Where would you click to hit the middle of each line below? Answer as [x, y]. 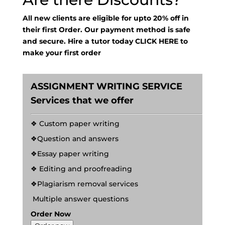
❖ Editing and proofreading [81, 169]
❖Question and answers [74, 139]
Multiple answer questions [79, 199]
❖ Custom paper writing [75, 124]
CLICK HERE [157, 41]
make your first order [62, 53]
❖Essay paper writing [70, 154]
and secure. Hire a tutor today [79, 41]
